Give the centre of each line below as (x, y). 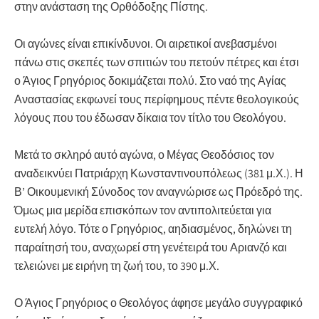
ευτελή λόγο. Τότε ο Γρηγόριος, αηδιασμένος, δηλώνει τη (153, 229)
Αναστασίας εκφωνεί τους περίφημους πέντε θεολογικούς (157, 99)
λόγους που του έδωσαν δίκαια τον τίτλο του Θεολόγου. (150, 117)
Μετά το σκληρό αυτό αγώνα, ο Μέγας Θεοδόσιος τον (144, 155)
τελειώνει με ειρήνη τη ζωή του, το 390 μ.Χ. (117, 266)
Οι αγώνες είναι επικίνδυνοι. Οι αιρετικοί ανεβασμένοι (146, 43)
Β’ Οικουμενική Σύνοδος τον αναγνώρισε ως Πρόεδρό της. (158, 192)
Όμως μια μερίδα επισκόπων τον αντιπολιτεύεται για (143, 210)
